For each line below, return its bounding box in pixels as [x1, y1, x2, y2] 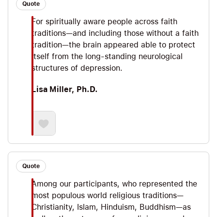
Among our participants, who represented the [31, 179, 197, 189]
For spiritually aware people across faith [31, 17, 177, 27]
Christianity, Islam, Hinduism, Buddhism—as [31, 202, 191, 212]
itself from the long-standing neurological [31, 52, 183, 62]
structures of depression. [31, 63, 123, 73]
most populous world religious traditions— [31, 191, 184, 201]
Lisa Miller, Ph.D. [31, 85, 98, 94]
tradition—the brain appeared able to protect [31, 40, 195, 50]
